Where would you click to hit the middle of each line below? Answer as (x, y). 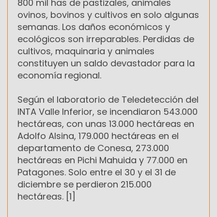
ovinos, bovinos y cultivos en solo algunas (108, 15)
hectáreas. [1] (46, 197)
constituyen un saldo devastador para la (106, 63)
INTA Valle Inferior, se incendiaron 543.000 (108, 112)
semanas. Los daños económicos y (94, 27)
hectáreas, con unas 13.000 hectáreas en (106, 124)
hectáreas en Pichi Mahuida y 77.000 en (102, 160)
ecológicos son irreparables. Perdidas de (106, 39)
